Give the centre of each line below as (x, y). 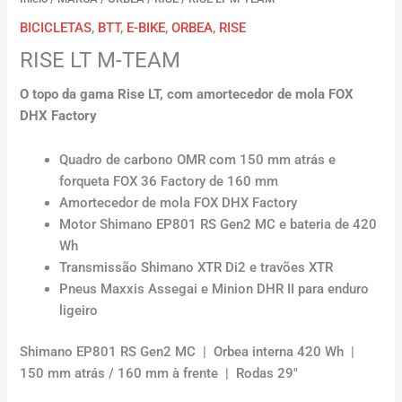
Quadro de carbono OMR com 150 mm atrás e (198, 160)
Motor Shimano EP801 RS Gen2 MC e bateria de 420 (218, 225)
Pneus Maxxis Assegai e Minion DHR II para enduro (214, 289)
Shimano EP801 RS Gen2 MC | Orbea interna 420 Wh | (189, 352)
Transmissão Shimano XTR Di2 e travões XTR (197, 268)
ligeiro (79, 311)
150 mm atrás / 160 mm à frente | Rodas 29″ (159, 374)
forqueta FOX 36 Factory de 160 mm (169, 182)
